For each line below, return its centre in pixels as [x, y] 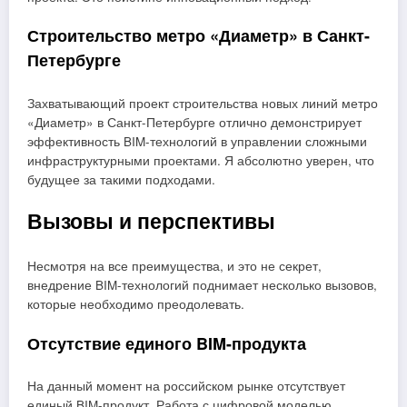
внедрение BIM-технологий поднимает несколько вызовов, [202, 285]
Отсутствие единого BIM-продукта [167, 343]
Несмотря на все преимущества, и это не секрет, [174, 266]
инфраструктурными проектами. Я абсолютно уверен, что [201, 160]
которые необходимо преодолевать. [136, 304]
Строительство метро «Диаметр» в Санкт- [199, 36]
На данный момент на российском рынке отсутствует [186, 386]
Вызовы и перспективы [151, 220]
